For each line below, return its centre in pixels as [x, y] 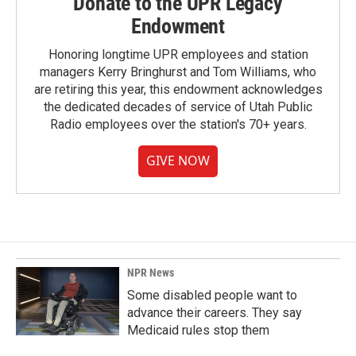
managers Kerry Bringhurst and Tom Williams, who [178, 72]
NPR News [151, 273]
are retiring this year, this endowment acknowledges [178, 89]
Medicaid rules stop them [198, 330]
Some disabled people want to [212, 295]
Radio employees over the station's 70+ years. [178, 124]
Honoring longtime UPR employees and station [178, 54]
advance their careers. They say [215, 313]
